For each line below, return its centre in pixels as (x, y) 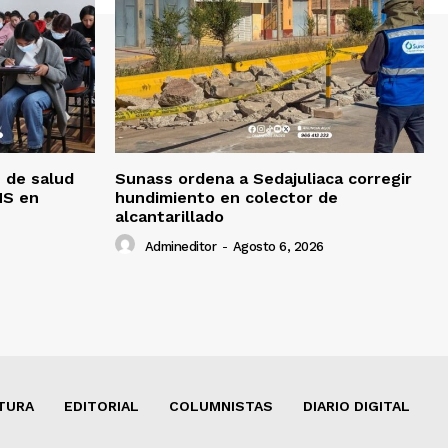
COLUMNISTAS (221, 406)
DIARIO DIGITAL (356, 406)
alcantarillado (169, 217)
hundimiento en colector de (226, 198)
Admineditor (180, 246)
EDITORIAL (101, 406)
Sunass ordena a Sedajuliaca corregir (263, 179)
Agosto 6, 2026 (278, 246)
